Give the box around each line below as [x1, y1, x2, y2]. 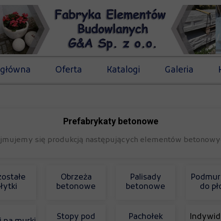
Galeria [164, 65, 193, 76]
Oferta [55, 65, 82, 76]
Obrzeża [60, 173, 92, 183]
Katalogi [106, 65, 140, 76]
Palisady [130, 173, 161, 183]
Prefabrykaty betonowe [63, 116, 158, 126]
